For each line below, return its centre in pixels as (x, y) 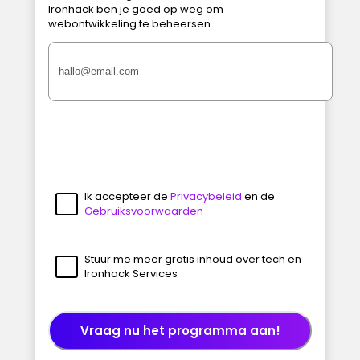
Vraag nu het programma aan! (180, 330)
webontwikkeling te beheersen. (131, 23)
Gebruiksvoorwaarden (143, 211)
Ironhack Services (131, 273)
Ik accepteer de (127, 196)
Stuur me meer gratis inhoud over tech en (192, 259)
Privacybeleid (206, 196)
